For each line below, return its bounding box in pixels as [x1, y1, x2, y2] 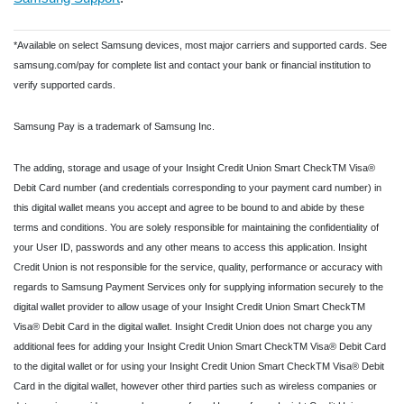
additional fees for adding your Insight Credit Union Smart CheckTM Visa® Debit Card [14, 340, 386, 352]
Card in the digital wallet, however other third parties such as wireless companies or [14, 380, 377, 391]
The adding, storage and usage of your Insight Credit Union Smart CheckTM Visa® [14, 161, 375, 173]
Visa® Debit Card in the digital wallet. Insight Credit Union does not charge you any [14, 320, 372, 332]
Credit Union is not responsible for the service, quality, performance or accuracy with [14, 261, 382, 272]
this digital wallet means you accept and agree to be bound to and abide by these [14, 201, 364, 213]
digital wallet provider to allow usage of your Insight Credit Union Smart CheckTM [14, 300, 365, 312]
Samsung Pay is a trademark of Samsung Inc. [14, 120, 215, 132]
